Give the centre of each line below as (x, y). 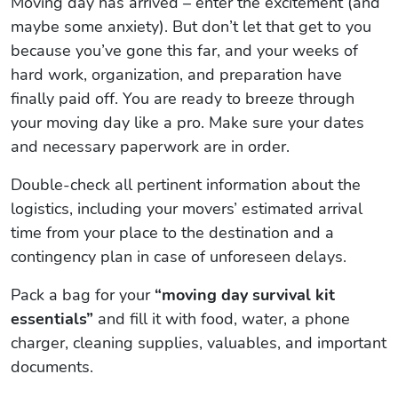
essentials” (52, 318)
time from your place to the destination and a (172, 232)
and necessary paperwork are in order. (150, 146)
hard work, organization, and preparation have (176, 74)
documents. (52, 366)
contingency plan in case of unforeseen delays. (179, 256)
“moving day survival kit (245, 295)
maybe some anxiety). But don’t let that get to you (191, 26)
